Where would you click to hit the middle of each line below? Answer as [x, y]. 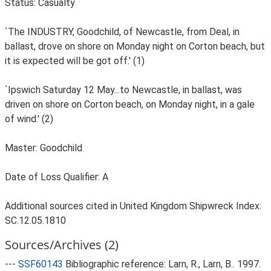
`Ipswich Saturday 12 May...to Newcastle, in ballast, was [123, 90]
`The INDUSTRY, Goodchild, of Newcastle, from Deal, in [122, 32]
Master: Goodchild [44, 148]
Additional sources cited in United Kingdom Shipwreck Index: [133, 206]
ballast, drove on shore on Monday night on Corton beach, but [135, 46]
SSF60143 [41, 264]
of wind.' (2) [29, 119]
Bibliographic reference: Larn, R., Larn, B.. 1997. [163, 264]
